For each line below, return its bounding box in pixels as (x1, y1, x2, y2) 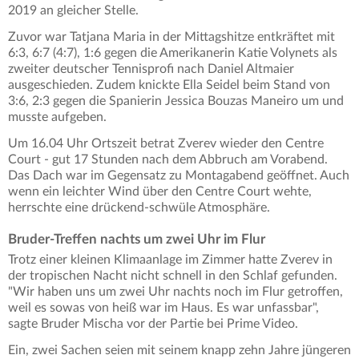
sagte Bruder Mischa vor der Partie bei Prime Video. (8, 317, 298, 331)
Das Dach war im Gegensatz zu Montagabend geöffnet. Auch (8, 169, 349, 183)
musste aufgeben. (8, 111, 107, 124)
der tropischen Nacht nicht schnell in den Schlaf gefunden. (8, 269, 337, 283)
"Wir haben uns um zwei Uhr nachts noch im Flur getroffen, (8, 285, 343, 299)
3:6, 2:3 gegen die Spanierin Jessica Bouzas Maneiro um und (8, 95, 344, 108)
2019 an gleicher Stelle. (8, 4, 142, 18)
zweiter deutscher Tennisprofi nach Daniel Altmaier (8, 63, 294, 76)
